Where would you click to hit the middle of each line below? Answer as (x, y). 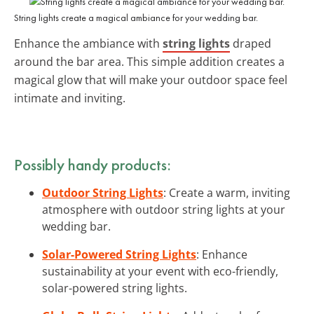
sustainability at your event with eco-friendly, (160, 271)
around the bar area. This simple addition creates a (149, 61)
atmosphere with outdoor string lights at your (164, 209)
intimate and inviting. (70, 98)
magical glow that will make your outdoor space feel (151, 80)
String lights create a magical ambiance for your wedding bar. (136, 17)
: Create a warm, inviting (227, 192)
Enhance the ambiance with (88, 43)
